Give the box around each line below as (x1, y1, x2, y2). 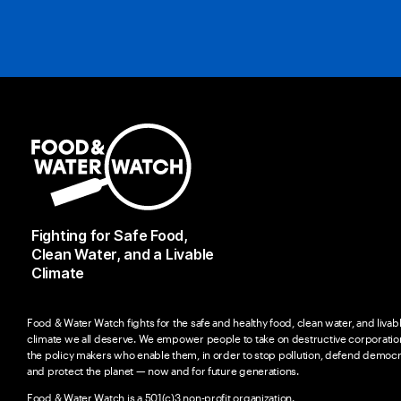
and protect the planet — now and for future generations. (27, 363, 299, 377)
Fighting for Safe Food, (31, 226, 188, 244)
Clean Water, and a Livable (31, 244, 214, 263)
